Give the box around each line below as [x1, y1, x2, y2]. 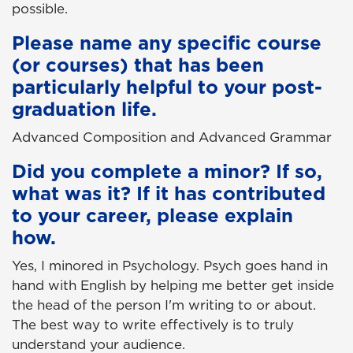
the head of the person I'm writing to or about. [12, 295, 316, 315]
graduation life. [12, 95, 157, 123]
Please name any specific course [12, 29, 321, 57]
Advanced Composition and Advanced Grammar [12, 128, 336, 147]
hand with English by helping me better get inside [12, 276, 334, 295]
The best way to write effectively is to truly [12, 315, 294, 335]
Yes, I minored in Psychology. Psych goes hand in [12, 256, 328, 276]
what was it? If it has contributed [12, 180, 325, 207]
